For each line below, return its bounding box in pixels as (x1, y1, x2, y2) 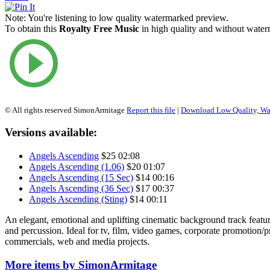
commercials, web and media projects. (5, 236, 149, 247)
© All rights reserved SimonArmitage (5, 105, 127, 115)
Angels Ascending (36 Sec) (29, 183, 133, 194)
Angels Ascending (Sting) (29, 194, 127, 205)
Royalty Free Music (59, 23, 139, 34)
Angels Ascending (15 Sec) (29, 172, 133, 183)
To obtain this (5, 23, 59, 34)
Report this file (127, 105, 175, 115)
